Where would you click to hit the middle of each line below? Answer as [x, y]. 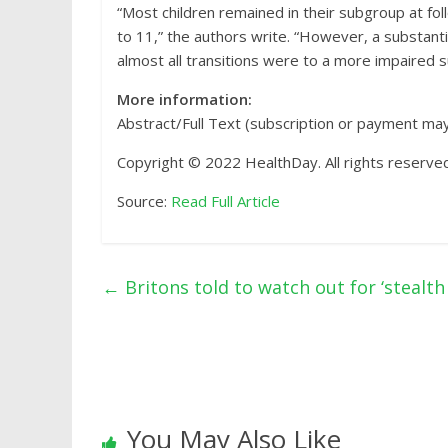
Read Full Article [225, 201]
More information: [184, 99]
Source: [144, 201]
